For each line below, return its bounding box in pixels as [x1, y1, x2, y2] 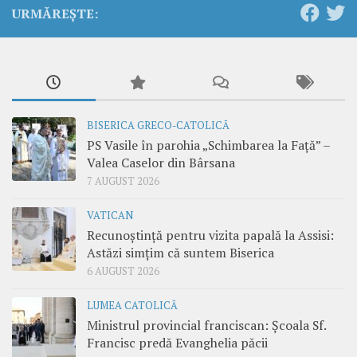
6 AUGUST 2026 [87, 265, 159, 279]
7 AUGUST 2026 [87, 175, 159, 189]
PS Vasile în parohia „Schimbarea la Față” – [87, 136, 330, 155]
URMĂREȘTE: [12, 5, 98, 23]
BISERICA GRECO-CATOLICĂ [87, 119, 229, 133]
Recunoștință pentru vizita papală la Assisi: [87, 226, 334, 245]
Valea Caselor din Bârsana [87, 154, 235, 172]
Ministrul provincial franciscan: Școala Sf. [87, 316, 326, 335]
